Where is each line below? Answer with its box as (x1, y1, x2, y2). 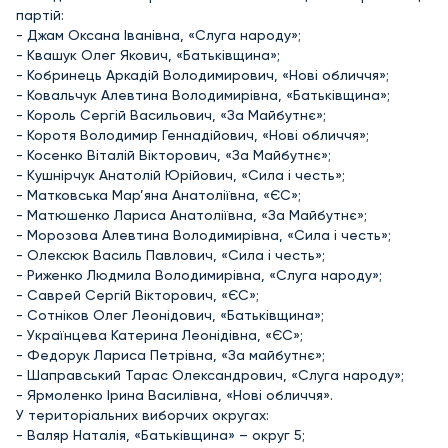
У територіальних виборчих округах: (16, 406, 269, 423)
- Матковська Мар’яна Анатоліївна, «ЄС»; (16, 186, 301, 203)
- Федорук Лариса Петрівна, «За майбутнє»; (16, 346, 325, 363)
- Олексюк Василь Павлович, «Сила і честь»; (16, 246, 325, 263)
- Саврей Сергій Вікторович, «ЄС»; (16, 286, 259, 303)
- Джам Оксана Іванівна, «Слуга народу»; (16, 26, 301, 43)
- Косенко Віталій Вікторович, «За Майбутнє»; (16, 146, 331, 163)
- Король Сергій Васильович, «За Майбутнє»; (16, 106, 326, 123)
